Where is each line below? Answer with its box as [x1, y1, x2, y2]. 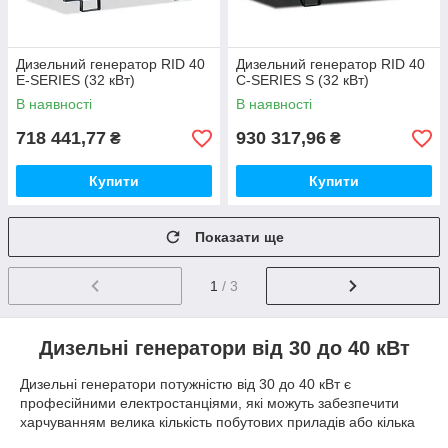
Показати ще [195, 229, 284, 245]
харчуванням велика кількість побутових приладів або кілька [20, 413, 415, 430]
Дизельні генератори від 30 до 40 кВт [38, 336, 410, 359]
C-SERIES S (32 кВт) [236, 72, 369, 88]
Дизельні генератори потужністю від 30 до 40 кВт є [20, 375, 351, 392]
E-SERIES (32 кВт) [16, 72, 135, 88]
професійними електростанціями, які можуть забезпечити [20, 394, 399, 411]
